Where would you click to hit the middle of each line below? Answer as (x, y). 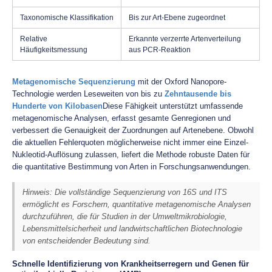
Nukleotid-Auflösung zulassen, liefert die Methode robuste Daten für (131, 155)
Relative (34, 39)
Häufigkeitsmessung (54, 50)
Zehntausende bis (198, 94)
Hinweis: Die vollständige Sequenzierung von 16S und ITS (125, 192)
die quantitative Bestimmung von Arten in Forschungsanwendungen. (131, 167)
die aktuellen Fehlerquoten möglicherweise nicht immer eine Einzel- (130, 142)
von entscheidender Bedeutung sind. (87, 240)
